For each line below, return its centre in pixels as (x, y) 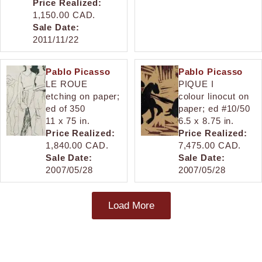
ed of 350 (65, 108)
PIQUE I (196, 84)
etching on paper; (83, 96)
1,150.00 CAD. (64, 15)
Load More (131, 205)
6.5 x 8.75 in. (206, 120)
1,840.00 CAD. (77, 145)
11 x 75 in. (68, 120)
